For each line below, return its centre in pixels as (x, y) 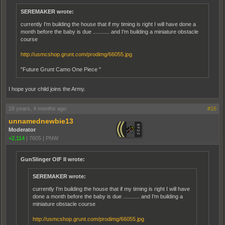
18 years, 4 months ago (37, 108)
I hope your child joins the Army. (47, 89)
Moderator (22, 130)
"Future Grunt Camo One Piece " (61, 69)
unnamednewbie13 (41, 121)
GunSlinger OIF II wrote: (53, 159)
